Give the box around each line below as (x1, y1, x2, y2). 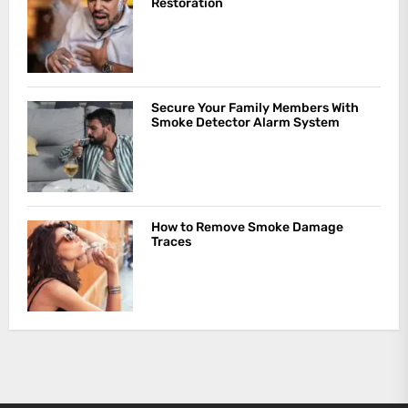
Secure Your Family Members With (150, 99, 359, 116)
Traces (150, 233, 191, 250)
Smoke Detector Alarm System (150, 114, 340, 130)
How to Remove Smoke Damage (150, 219, 343, 235)
